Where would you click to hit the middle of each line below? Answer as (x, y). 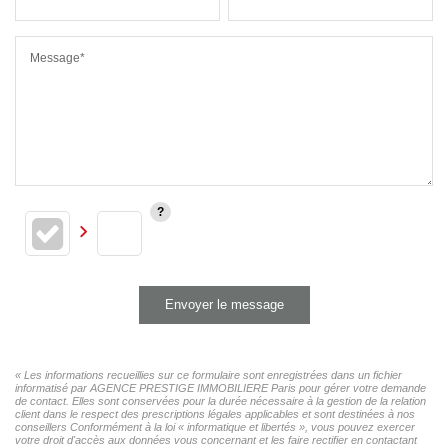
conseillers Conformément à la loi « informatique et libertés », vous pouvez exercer (215, 426)
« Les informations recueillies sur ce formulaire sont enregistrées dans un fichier (208, 374)
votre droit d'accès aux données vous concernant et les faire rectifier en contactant (216, 439)
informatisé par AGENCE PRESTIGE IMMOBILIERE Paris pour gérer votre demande (220, 387)
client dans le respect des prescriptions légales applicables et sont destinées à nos (215, 413)
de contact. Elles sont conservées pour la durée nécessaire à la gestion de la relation (220, 400)
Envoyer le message (224, 304)
